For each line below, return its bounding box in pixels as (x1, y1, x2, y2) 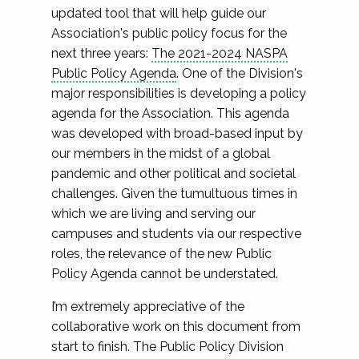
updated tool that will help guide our (51, 6, 266, 21)
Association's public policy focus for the (51, 26, 287, 41)
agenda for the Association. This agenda (51, 106, 289, 121)
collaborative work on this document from (51, 319, 301, 334)
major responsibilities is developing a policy (51, 86, 306, 101)
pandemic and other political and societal (51, 166, 296, 181)
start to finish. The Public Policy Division (51, 339, 284, 354)
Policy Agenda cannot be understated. (51, 266, 278, 281)
